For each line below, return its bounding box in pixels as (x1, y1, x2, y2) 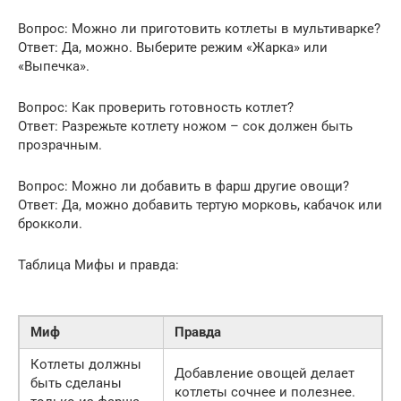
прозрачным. (18, 136, 102, 153)
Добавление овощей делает (175, 364, 354, 381)
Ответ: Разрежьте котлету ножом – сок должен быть (18, 117, 353, 134)
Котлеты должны (30, 355, 141, 372)
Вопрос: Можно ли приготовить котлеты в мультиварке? (18, 20, 380, 37)
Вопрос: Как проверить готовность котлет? (18, 98, 294, 115)
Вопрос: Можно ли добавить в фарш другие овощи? (18, 177, 349, 194)
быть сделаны (30, 374, 122, 391)
